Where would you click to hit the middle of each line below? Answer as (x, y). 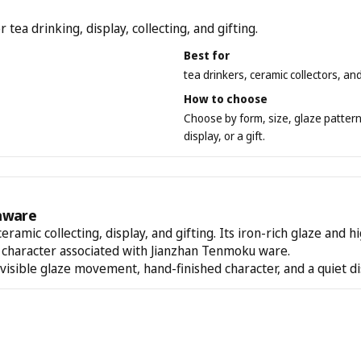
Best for (207, 55)
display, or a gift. (224, 136)
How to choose (226, 99)
